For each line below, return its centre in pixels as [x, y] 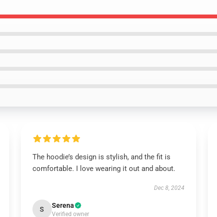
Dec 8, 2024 [170, 188]
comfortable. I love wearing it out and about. [104, 169]
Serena [63, 205]
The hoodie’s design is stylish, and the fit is [101, 157]
